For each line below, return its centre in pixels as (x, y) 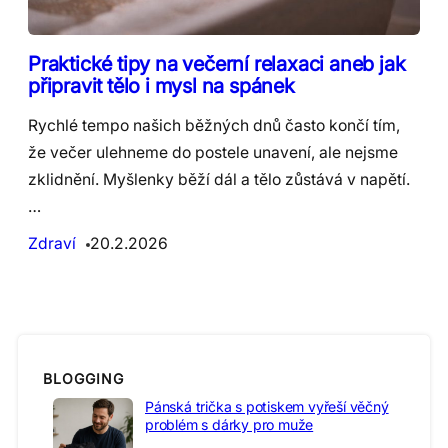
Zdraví (52, 243)
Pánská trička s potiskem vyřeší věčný (267, 406)
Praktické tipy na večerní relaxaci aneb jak (217, 63)
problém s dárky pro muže (229, 424)
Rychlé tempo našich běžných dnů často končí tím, (214, 125)
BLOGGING (83, 379)
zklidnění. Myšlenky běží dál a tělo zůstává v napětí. (219, 179)
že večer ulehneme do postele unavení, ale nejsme (213, 152)
